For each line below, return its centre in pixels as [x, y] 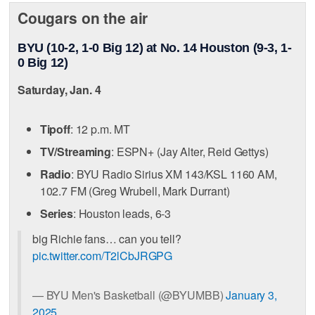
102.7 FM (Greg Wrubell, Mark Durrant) [135, 191]
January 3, [251, 295]
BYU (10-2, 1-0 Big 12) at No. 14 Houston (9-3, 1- [154, 48]
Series [56, 214]
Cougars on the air [83, 17]
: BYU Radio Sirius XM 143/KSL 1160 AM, [174, 174]
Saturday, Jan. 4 [59, 90]
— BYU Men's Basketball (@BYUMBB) [129, 295]
